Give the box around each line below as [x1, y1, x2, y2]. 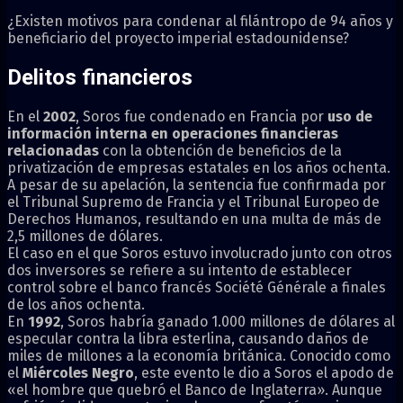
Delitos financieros [7, 64, 193, 90]
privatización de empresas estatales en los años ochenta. [7, 158, 390, 176]
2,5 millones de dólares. [7, 227, 163, 245]
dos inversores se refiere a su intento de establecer [7, 261, 352, 279]
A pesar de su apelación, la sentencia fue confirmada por [7, 175, 386, 193]
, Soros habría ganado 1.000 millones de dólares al [60, 312, 395, 330]
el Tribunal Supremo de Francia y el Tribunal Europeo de [7, 193, 380, 210]
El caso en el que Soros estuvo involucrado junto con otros [7, 244, 392, 262]
